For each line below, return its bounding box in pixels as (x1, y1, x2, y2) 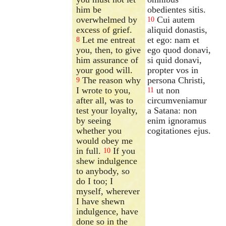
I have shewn (76, 196, 125, 206)
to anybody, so (76, 165, 130, 176)
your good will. (76, 65, 133, 75)
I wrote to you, (76, 85, 131, 95)
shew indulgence (76, 155, 138, 166)
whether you (76, 125, 122, 136)
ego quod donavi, (147, 44, 211, 55)
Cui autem (157, 14, 195, 25)
